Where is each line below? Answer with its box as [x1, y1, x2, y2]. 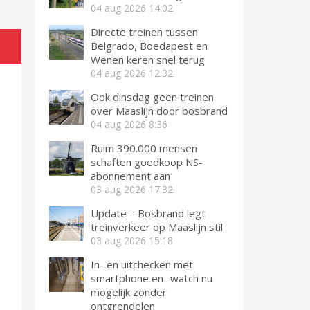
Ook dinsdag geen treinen [91, 90, 214, 104]
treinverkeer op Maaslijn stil [91, 220, 223, 234]
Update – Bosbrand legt [91, 206, 206, 220]
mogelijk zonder [91, 285, 167, 299]
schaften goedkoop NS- [91, 155, 203, 169]
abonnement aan [91, 169, 170, 183]
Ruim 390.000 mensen [91, 141, 197, 155]
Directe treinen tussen [91, 25, 198, 39]
